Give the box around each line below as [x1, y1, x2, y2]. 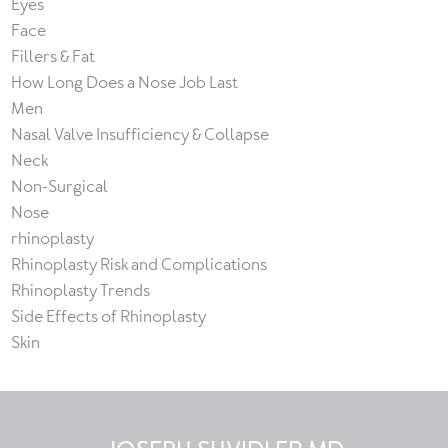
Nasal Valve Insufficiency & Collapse [10, 123, 269, 146]
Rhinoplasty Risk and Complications [10, 253, 267, 276]
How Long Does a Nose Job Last [10, 71, 238, 94]
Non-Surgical [10, 175, 108, 198]
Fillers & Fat [10, 45, 95, 68]
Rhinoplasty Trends [10, 279, 150, 302]
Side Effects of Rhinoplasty [10, 305, 206, 328]
